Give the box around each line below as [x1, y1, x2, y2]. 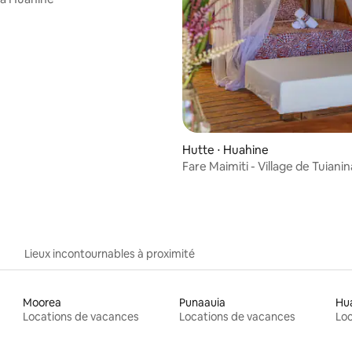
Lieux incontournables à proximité [24, 246, 195, 261]
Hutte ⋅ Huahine [182, 141, 269, 157]
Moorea [23, 295, 62, 310]
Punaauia [178, 295, 225, 310]
